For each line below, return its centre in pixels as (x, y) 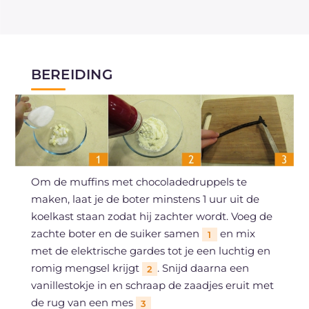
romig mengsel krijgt (86, 268)
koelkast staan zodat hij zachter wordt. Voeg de (151, 216)
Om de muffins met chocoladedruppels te (139, 181)
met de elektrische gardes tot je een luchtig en (150, 250)
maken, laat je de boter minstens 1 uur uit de (145, 199)
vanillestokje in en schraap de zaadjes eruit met (152, 285)
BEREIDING (71, 74)
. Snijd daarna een (203, 268)
